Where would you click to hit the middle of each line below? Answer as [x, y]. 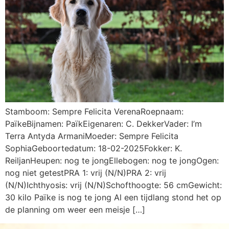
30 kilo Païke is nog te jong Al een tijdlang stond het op [113, 198]
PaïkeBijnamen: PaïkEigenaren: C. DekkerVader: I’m [104, 124]
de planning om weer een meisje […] [75, 210]
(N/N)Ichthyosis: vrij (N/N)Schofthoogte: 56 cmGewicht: [113, 185]
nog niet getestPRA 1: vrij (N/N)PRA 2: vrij [86, 173]
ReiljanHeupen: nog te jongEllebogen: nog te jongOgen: [112, 161]
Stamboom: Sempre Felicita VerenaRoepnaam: [94, 112]
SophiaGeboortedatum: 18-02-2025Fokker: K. [94, 148]
